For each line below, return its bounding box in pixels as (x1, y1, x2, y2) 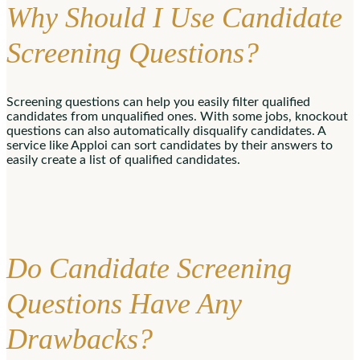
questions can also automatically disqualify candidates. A (6, 124, 325, 137)
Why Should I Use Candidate (6, 2, 342, 35)
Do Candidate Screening (6, 252, 292, 284)
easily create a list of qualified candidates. (6, 153, 240, 166)
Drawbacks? (6, 322, 160, 355)
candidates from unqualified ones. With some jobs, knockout (6, 109, 348, 123)
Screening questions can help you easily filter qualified (6, 95, 310, 108)
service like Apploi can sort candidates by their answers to (6, 138, 333, 152)
